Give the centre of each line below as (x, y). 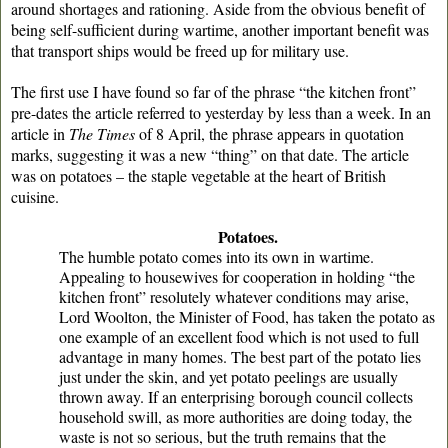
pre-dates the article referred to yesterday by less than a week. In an (221, 112)
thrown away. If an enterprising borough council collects (236, 396)
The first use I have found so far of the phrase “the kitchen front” (213, 91)
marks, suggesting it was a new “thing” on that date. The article (210, 154)
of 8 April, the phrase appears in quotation (269, 133)
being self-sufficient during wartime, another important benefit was (220, 29)
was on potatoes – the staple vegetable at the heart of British (198, 175)
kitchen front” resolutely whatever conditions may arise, (234, 296)
